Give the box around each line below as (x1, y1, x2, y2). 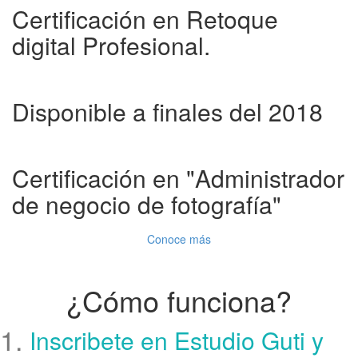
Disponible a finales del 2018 (12, 94, 323, 129)
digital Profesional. (12, 28, 210, 62)
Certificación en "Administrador (12, 161, 344, 195)
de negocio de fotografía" (12, 187, 281, 221)
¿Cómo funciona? (66, 280, 292, 320)
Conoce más (147, 231, 211, 247)
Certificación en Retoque (12, 2, 278, 36)
